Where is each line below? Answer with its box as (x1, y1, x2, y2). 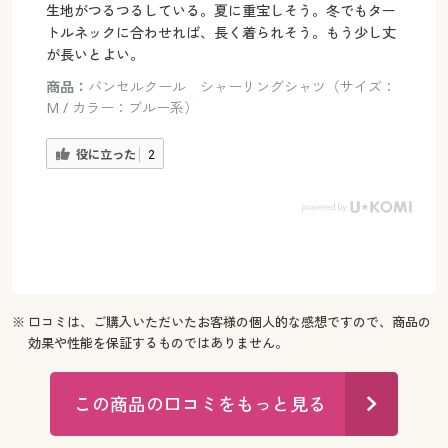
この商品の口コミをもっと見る (74, 391, 327, 416)
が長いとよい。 (45, 44, 144, 64)
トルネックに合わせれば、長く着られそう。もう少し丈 (45, 22, 396, 42)
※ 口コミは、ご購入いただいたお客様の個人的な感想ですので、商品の (11, 313, 431, 332)
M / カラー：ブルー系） (45, 97, 198, 117)
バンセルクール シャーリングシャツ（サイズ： (87, 76, 396, 96)
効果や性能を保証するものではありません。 (28, 334, 289, 353)
